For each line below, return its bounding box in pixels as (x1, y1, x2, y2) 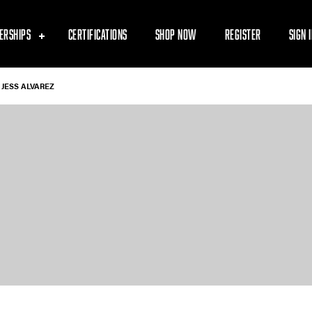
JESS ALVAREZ (1, 81, 54, 92)
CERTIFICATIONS (68, 26, 127, 42)
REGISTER (224, 26, 261, 42)
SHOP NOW (155, 26, 197, 42)
